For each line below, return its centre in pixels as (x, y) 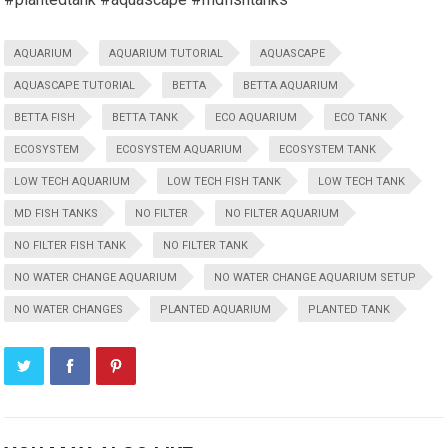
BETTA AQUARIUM (291, 85)
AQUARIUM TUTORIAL (166, 53)
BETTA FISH (45, 117)
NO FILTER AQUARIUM (282, 213)
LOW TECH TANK (362, 181)
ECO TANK (361, 117)
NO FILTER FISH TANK (70, 245)
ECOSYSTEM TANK (328, 149)
